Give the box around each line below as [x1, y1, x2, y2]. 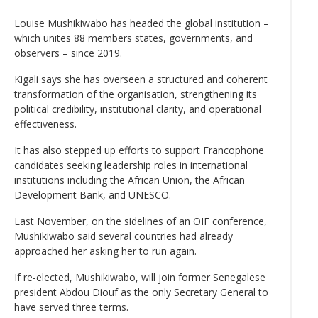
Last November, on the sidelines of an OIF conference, [14, 214, 267, 228]
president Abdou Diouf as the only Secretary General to [14, 285, 268, 299]
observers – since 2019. [14, 45, 122, 60]
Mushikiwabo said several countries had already [14, 229, 233, 243]
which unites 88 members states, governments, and [14, 31, 253, 45]
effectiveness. [14, 116, 77, 131]
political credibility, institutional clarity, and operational [14, 102, 261, 116]
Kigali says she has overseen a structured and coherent [14, 72, 268, 86]
